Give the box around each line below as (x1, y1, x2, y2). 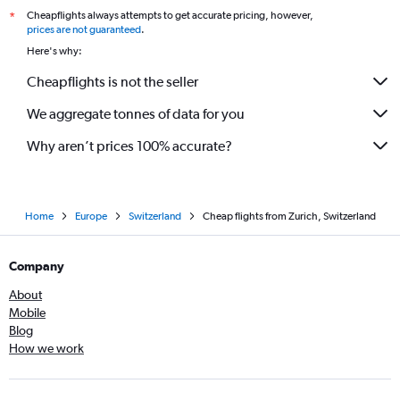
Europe (74, 210, 107, 223)
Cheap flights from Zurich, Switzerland (202, 210, 376, 223)
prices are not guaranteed (27, 23, 141, 37)
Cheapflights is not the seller (27, 72, 198, 90)
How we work (9, 341, 84, 356)
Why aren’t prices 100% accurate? (27, 137, 232, 154)
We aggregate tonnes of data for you (27, 104, 245, 122)
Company (9, 259, 64, 274)
